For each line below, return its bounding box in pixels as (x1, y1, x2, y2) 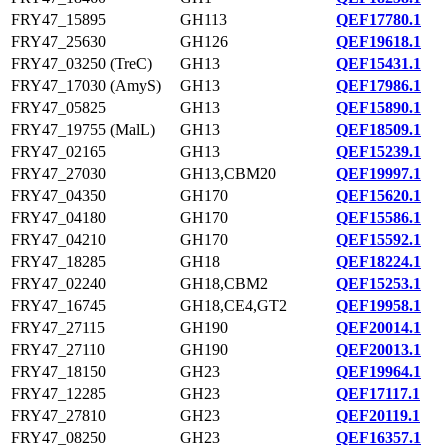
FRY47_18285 (11, 253, 106, 270)
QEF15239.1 (336, 143, 421, 160)
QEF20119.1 (336, 407, 420, 424)
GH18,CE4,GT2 (180, 297, 287, 314)
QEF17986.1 (336, 77, 421, 94)
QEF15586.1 (336, 209, 421, 226)
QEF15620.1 (336, 187, 421, 204)
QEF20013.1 (336, 341, 421, 358)
